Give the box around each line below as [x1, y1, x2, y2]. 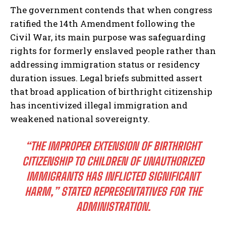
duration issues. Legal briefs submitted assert [10, 72, 202, 84]
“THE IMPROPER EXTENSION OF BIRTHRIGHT [25, 139, 201, 153]
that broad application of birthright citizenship [10, 86, 212, 98]
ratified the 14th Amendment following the [10, 18, 195, 30]
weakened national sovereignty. [10, 113, 150, 125]
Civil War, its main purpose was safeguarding [10, 31, 206, 43]
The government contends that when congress [10, 4, 212, 16]
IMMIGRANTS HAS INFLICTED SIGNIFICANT [26, 169, 200, 184]
